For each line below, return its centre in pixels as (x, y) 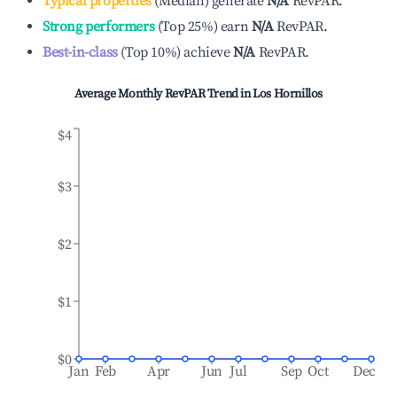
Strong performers (99, 27)
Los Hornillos (288, 94)
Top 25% (187, 27)
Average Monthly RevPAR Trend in (163, 94)
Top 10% (151, 52)
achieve (207, 52)
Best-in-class (80, 52)
